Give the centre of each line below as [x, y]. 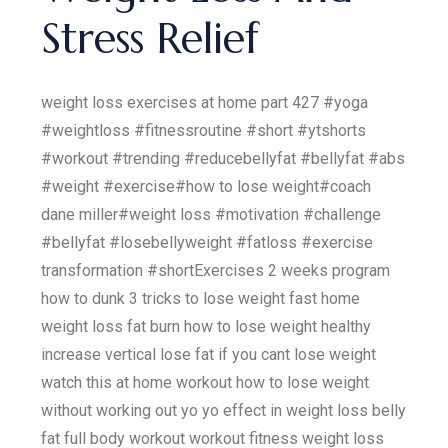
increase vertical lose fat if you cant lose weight [209, 354]
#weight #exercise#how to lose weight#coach [206, 186]
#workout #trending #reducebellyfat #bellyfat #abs [223, 158]
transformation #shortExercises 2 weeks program [216, 270]
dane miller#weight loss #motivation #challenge [211, 214]
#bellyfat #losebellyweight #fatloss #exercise [207, 242]
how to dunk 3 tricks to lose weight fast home [201, 298]
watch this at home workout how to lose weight [205, 382]
